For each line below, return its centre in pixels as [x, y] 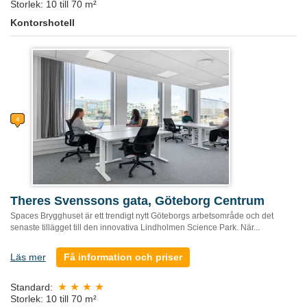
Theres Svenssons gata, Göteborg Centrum [137, 200]
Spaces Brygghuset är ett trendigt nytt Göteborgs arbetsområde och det [142, 216]
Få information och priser [123, 257]
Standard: [32, 287]
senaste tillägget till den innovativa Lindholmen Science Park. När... [135, 227]
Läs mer [28, 257]
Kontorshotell [42, 22]
